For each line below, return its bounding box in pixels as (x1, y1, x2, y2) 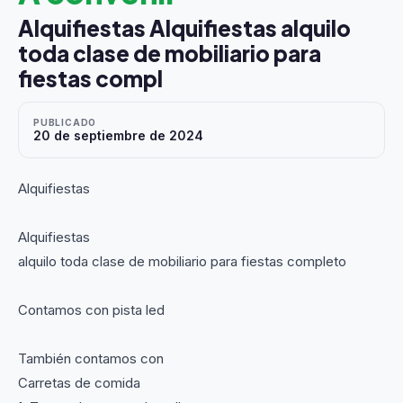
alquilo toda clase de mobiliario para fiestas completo (18, 252, 346, 270)
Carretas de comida (18, 373, 140, 391)
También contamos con (18, 349, 164, 367)
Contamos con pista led (18, 300, 165, 318)
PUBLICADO (33, 116, 97, 128)
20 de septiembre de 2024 (33, 127, 203, 143)
